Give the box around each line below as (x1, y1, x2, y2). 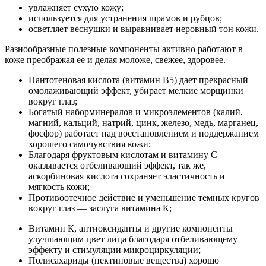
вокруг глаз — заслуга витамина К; (28, 203, 172, 214)
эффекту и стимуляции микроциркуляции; (28, 245, 201, 255)
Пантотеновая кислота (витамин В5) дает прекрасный (28, 75, 248, 85)
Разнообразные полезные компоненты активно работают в (5, 44, 243, 55)
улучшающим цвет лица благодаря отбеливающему (28, 234, 237, 245)
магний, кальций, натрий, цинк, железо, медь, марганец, (28, 118, 258, 128)
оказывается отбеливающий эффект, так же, (28, 160, 206, 171)
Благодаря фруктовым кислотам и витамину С (28, 150, 217, 160)
